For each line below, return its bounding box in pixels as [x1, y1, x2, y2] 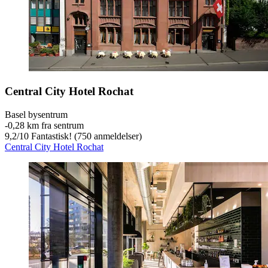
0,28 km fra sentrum [8, 120, 84, 130]
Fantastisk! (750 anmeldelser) [29, 130, 142, 141]
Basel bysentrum [5, 109, 68, 120]
